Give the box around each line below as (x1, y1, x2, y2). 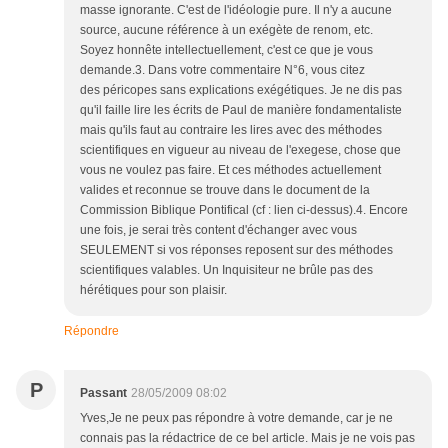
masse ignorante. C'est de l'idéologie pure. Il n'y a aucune (80, 2, 392, 17)
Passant (80, 385, 127, 400)
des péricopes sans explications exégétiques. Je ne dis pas (80, 82, 402, 97)
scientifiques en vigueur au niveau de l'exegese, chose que (80, 142, 401, 157)
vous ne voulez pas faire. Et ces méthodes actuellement (80, 162, 381, 177)
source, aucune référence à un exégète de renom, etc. (80, 22, 373, 37)
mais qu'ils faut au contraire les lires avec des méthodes (80, 122, 382, 137)
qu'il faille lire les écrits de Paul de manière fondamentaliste (80, 102, 402, 117)
